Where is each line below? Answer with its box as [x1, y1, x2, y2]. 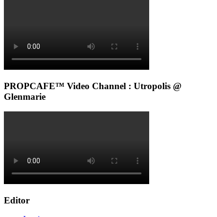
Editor [4, 195, 30, 205]
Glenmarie [4, 92, 46, 102]
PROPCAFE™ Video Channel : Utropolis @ [4, 81, 182, 92]
